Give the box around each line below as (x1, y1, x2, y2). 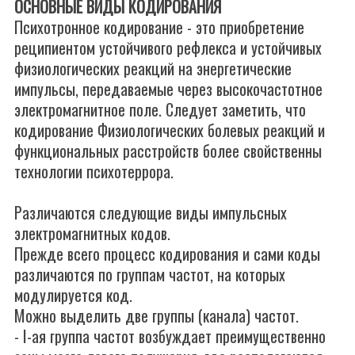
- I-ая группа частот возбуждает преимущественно (14, 324, 326, 348)
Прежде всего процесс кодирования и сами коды (14, 242, 320, 265)
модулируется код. (14, 283, 132, 307)
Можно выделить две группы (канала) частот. (14, 303, 299, 327)
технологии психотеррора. (14, 159, 174, 183)
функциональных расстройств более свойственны (14, 139, 322, 162)
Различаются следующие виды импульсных (14, 200, 287, 224)
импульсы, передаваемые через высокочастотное (14, 77, 323, 101)
